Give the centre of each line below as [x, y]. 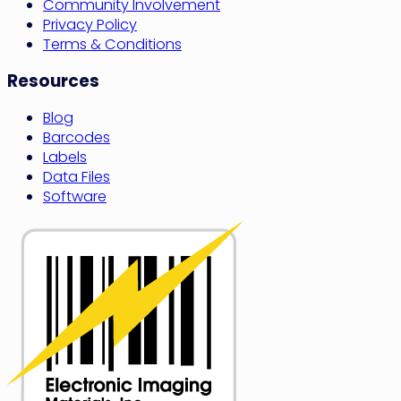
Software [75, 196]
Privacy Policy [90, 25]
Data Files [77, 176]
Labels [65, 157]
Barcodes [77, 137]
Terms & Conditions [112, 45]
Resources [53, 81]
